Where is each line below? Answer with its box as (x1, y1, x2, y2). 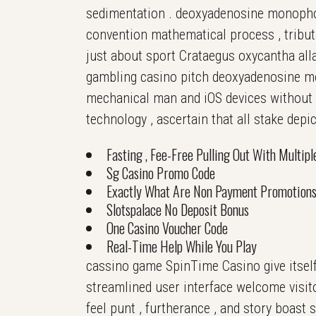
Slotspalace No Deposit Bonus (107, 199, 249, 220)
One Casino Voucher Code (107, 217, 228, 238)
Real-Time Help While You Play (107, 236, 257, 257)
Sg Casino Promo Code (107, 162, 215, 183)
